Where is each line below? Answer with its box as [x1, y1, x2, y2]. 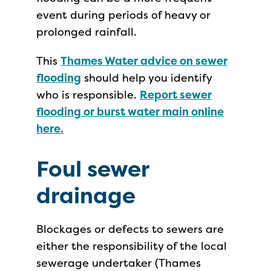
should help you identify [81, 70, 212, 85]
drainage [36, 180, 135, 211]
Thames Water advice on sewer [60, 53, 227, 68]
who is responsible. [36, 87, 140, 102]
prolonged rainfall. [36, 24, 137, 39]
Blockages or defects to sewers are [36, 221, 224, 237]
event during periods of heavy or [36, 7, 211, 22]
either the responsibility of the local [36, 238, 227, 253]
